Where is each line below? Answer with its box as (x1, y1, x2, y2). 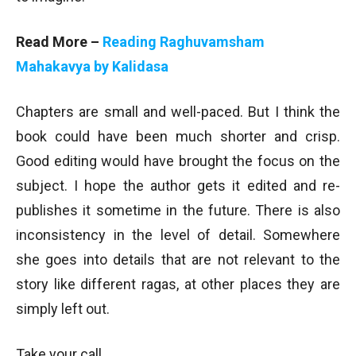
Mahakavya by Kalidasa (16, 58, 168, 75)
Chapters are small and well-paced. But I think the (16, 103, 340, 120)
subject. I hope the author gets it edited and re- (16, 177, 340, 194)
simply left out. (16, 300, 110, 317)
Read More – (16, 33, 103, 50)
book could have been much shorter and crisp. (16, 128, 340, 145)
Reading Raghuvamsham (103, 33, 265, 50)
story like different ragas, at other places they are (16, 276, 340, 292)
